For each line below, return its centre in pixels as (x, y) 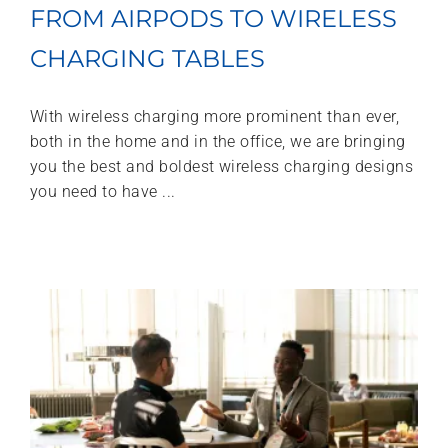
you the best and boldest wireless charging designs (222, 166)
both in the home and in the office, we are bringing (218, 141)
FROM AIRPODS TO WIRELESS (213, 18)
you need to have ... (103, 191)
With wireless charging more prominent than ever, (215, 116)
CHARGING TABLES (147, 58)
